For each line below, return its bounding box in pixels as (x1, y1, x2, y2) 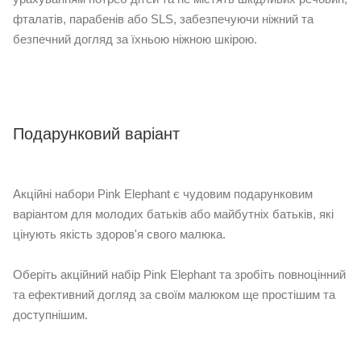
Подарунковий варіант (13, 125, 180, 143)
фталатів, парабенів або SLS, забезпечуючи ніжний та (13, 12, 313, 27)
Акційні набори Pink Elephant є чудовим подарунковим (13, 187, 313, 201)
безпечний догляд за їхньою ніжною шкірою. (13, 32, 257, 47)
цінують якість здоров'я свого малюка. (13, 227, 226, 242)
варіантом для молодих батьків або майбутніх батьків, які (13, 207, 334, 222)
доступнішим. (13, 308, 88, 322)
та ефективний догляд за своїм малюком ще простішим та (13, 288, 335, 302)
